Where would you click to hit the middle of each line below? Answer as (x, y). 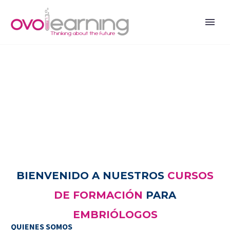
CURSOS (190, 176)
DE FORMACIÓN (98, 195)
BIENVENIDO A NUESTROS (92, 176)
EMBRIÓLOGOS (115, 215)
